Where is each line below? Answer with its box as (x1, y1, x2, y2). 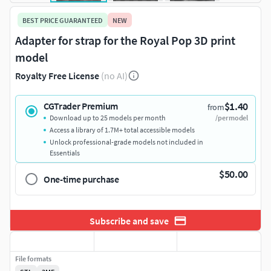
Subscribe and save (89, 214, 169, 227)
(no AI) (101, 70, 128, 82)
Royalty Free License (15, 70, 99, 82)
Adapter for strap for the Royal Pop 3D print (15, 33, 235, 48)
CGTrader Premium (44, 100, 118, 113)
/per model (215, 113, 248, 123)
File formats (15, 254, 51, 264)
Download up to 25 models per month (50, 113, 166, 123)
